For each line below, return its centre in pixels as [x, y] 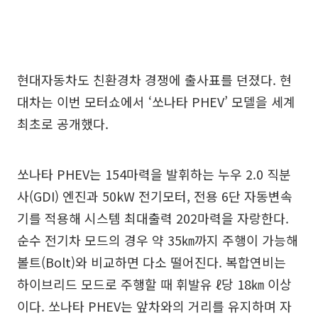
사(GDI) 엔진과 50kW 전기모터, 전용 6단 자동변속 [155, 196]
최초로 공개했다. [63, 124]
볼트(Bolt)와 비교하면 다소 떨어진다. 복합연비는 [152, 262]
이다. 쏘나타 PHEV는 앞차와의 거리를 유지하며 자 [154, 306]
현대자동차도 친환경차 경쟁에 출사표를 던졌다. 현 [154, 80]
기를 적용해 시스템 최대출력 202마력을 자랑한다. [153, 218]
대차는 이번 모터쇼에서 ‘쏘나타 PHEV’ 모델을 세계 [156, 102]
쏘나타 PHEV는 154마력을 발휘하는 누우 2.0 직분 [154, 174]
